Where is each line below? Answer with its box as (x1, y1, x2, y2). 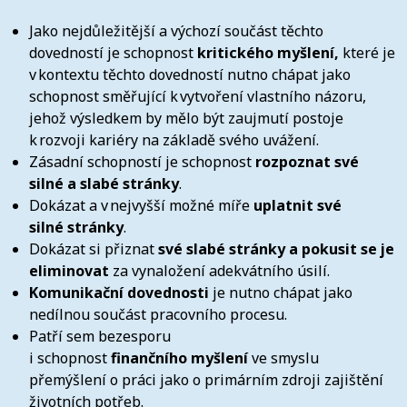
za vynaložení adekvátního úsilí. (109, 260, 330, 281)
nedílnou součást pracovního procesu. (29, 303, 287, 324)
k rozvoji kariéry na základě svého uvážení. (29, 129, 319, 150)
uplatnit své (253, 194, 342, 215)
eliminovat (29, 260, 109, 281)
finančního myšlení (111, 347, 252, 368)
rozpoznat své (255, 151, 359, 172)
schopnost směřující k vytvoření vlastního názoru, (29, 85, 366, 106)
